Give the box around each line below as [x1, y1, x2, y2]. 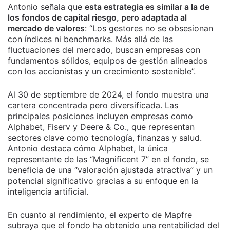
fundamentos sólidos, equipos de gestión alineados [8, 55, 207, 66]
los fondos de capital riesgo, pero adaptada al [8, 12, 187, 23]
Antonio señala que [8, 2, 85, 12]
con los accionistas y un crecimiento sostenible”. [8, 66, 196, 77]
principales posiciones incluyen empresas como [8, 111, 193, 122]
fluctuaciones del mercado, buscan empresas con [8, 45, 200, 55]
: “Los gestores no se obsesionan [85, 23, 213, 34]
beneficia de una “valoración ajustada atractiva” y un [8, 165, 213, 176]
